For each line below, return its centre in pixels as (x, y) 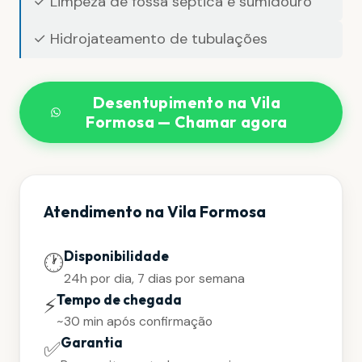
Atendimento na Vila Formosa (154, 211)
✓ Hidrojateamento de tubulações (151, 39)
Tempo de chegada (119, 299)
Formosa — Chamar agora (187, 122)
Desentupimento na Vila (187, 103)
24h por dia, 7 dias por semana (154, 278)
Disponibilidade (116, 255)
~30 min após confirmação (134, 322)
